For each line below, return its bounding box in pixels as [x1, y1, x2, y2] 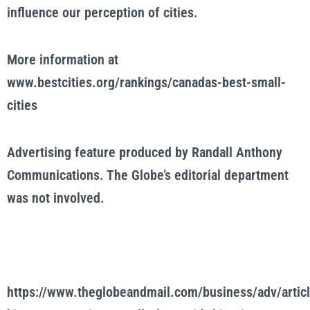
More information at [7, 51, 118, 68]
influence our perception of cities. [7, 4, 198, 21]
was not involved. [7, 190, 104, 206]
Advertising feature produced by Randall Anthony [7, 144, 282, 161]
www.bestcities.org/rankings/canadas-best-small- [7, 74, 286, 91]
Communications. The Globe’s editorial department [7, 167, 289, 183]
